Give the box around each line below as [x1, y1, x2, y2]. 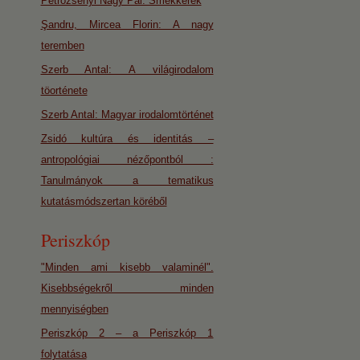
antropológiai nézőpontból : [40, 153, 214, 166]
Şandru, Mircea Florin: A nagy [40, 18, 214, 31]
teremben [40, 39, 84, 51]
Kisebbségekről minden [40, 282, 214, 294]
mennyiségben [40, 303, 108, 315]
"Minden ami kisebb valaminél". [40, 261, 214, 273]
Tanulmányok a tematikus [40, 174, 214, 186]
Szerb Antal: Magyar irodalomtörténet [40, 108, 214, 121]
